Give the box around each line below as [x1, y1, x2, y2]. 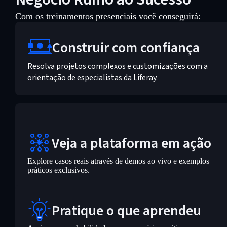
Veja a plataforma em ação [51, 133, 211, 154]
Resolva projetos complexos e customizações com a [27, 61, 208, 72]
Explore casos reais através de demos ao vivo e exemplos [27, 157, 209, 165]
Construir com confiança [52, 37, 200, 58]
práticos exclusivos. [27, 166, 90, 174]
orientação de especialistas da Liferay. [27, 72, 158, 83]
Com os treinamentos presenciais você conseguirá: [15, 11, 201, 21]
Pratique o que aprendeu [51, 200, 201, 221]
